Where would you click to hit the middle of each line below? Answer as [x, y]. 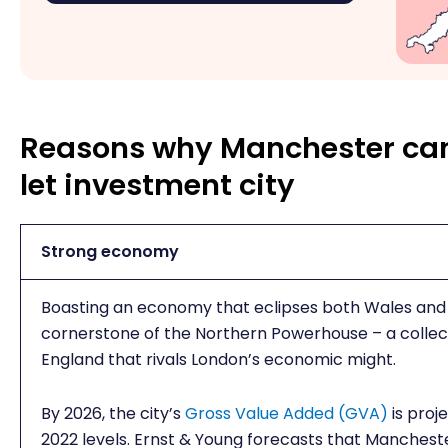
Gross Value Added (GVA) [286, 413]
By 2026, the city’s [113, 413]
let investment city [157, 184]
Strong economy [110, 251]
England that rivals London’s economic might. [220, 359]
